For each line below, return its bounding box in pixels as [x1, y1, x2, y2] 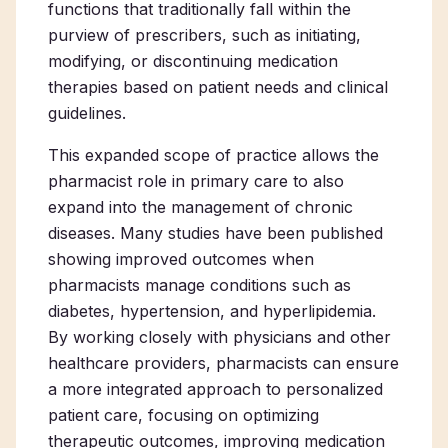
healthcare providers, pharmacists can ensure [48, 353, 399, 373]
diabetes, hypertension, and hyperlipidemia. [48, 301, 376, 321]
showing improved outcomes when [48, 249, 314, 269]
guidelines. [48, 103, 131, 123]
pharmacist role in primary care [48, 171, 288, 191]
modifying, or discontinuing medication [48, 51, 338, 71]
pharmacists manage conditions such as [48, 275, 351, 295]
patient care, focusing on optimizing [48, 405, 319, 425]
